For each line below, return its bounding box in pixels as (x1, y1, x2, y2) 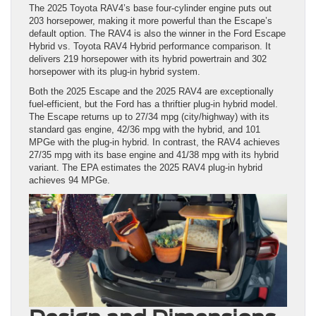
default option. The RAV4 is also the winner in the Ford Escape (29, 28, 286, 39)
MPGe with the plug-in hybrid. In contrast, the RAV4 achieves (29, 136, 280, 147)
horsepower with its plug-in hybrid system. (29, 66, 200, 77)
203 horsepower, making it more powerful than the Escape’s (29, 15, 272, 26)
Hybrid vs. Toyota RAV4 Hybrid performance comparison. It (29, 40, 271, 51)
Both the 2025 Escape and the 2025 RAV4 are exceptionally (29, 85, 274, 97)
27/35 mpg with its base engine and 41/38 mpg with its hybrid (29, 149, 279, 160)
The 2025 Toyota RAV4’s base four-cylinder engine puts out (29, 2, 272, 13)
